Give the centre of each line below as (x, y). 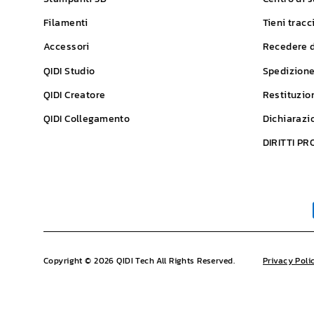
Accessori (67, 47)
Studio (78, 71)
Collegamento (96, 119)
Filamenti (66, 23)
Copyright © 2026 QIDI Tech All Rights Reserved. (139, 260)
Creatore (84, 95)
